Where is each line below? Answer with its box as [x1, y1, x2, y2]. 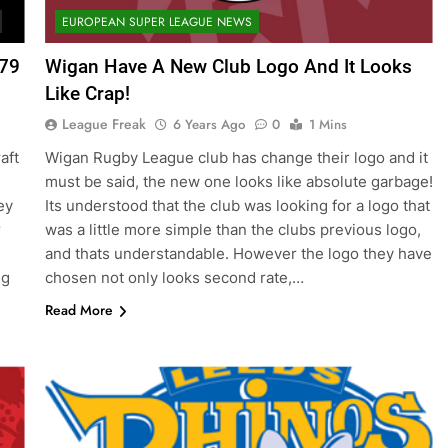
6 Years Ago [172, 115, 245, 135]
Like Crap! [44, 82, 130, 106]
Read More [44, 300, 113, 321]
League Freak [61, 114, 146, 135]
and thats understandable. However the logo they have [44, 244, 432, 264]
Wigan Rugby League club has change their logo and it [44, 148, 428, 168]
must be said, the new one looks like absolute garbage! [44, 172, 433, 192]
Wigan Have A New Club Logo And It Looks [44, 55, 412, 79]
